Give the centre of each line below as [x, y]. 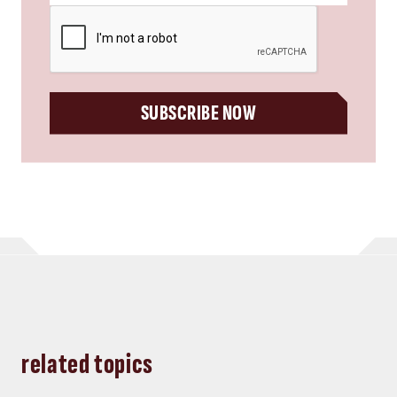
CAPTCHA [80, 14]
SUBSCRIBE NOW [198, 113]
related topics [87, 365]
